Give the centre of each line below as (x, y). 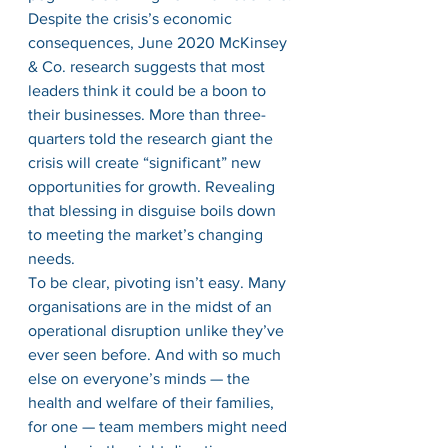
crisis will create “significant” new (146, 162)
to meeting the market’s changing (147, 234)
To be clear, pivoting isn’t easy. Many (159, 282)
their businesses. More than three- (147, 114)
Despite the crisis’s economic (132, 18)
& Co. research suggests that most (148, 66)
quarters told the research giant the (152, 138)
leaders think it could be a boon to (149, 90)
